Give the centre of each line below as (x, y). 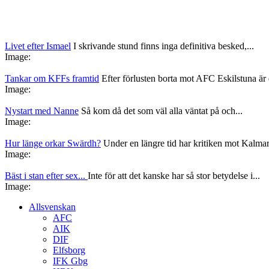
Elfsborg (69, 250)
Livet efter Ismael (38, 46)
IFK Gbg (70, 261)
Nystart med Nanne (42, 111)
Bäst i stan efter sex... (46, 176)
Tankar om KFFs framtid (52, 78)
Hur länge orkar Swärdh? (53, 143)
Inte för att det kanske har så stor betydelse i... (174, 176)
